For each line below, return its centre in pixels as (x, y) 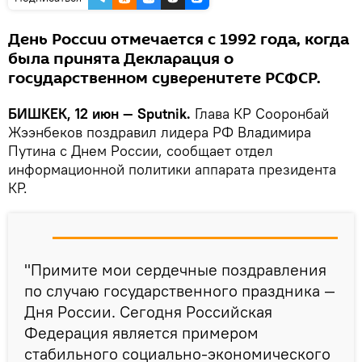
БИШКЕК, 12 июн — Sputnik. (99, 113)
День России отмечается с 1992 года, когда (179, 39)
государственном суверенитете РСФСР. (164, 78)
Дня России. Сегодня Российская (148, 311)
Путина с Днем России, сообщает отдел (141, 150)
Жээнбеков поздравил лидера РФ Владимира (160, 132)
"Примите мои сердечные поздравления (175, 269)
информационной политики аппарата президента (172, 169)
